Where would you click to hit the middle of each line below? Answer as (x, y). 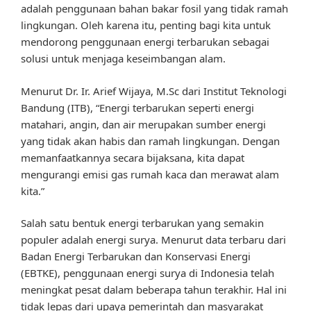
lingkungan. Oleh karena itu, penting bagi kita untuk (146, 25)
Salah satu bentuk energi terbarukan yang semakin (142, 223)
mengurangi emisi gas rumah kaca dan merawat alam (150, 174)
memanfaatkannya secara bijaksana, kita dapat (133, 157)
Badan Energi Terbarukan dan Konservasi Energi (136, 257)
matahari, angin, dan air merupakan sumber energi (143, 124)
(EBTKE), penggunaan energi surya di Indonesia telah (148, 273)
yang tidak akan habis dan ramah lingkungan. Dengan (150, 141)
